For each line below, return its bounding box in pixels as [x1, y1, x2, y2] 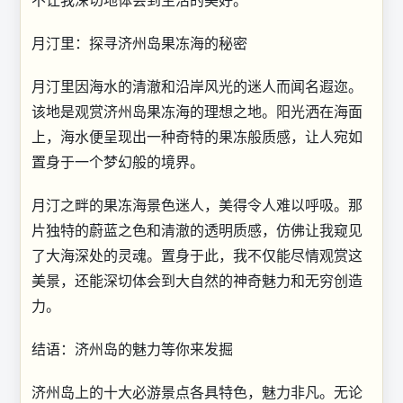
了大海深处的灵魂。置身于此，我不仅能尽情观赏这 [31, 246, 363, 264]
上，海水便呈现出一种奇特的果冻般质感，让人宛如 [31, 127, 363, 146]
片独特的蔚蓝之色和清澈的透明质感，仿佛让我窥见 [31, 220, 363, 239]
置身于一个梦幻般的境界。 [31, 152, 204, 171]
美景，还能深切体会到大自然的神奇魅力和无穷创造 [31, 271, 363, 290]
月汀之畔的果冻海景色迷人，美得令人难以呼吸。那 [31, 195, 363, 214]
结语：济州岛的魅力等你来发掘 [31, 339, 233, 358]
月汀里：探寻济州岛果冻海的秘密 [31, 33, 247, 52]
